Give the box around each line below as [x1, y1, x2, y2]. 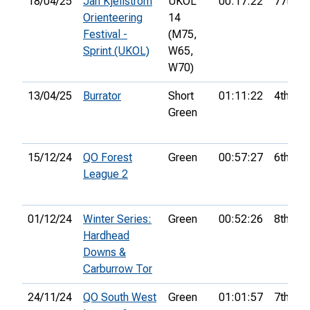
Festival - [83, 28, 127, 42]
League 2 [83, 167, 128, 181]
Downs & [83, 246, 126, 259]
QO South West [83, 291, 156, 304]
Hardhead [83, 229, 129, 243]
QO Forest [83, 151, 132, 165]
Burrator [83, 89, 121, 103]
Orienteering [83, 11, 143, 25]
